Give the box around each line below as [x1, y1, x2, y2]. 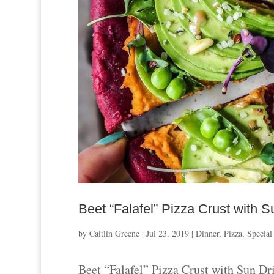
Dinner [195, 228, 219, 240]
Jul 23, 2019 [146, 228, 189, 240]
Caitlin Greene [89, 228, 139, 240]
